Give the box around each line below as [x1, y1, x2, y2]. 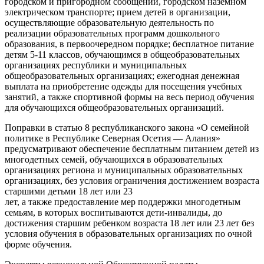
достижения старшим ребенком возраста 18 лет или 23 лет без [5, 217, 254, 228]
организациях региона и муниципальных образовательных [5, 164, 243, 175]
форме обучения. [5, 239, 72, 249]
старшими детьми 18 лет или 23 [5, 186, 133, 196]
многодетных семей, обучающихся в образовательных [5, 154, 223, 164]
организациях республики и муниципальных [5, 60, 187, 70]
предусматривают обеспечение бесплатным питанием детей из [5, 143, 259, 154]
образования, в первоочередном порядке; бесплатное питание [5, 38, 254, 49]
